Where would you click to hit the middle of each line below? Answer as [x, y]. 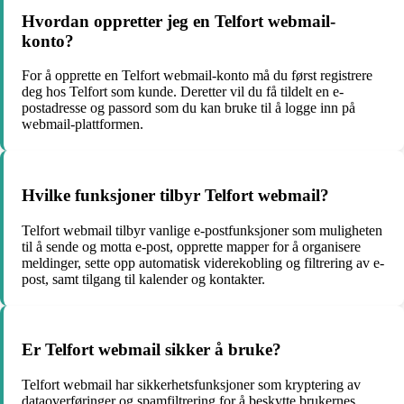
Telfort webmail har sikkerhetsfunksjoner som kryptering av [191, 385]
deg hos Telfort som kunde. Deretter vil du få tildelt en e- [183, 92]
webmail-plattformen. [83, 124]
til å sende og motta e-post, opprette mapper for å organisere [191, 246]
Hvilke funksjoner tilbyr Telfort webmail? [175, 195]
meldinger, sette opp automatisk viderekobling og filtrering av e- [203, 262]
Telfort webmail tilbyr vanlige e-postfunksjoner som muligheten [202, 230]
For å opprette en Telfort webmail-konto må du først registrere [197, 76]
